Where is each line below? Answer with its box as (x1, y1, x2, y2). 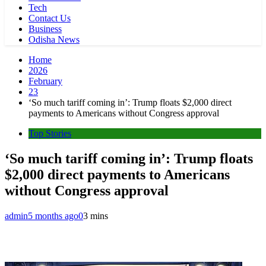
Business (28, 24, 62, 34)
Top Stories (28, 128, 71, 138)
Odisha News (28, 34, 80, 45)
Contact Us (28, 13, 71, 23)
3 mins (83, 210, 108, 221)
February (28, 76, 62, 86)
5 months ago (28, 210, 78, 221)
